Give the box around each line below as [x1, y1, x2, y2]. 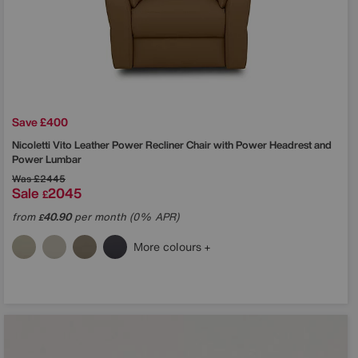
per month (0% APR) [71, 209, 179, 225]
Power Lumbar [12, 151, 82, 167]
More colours [133, 237, 205, 255]
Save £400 [12, 113, 68, 130]
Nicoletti [12, 137, 53, 153]
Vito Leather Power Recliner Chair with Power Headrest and [53, 137, 332, 153]
